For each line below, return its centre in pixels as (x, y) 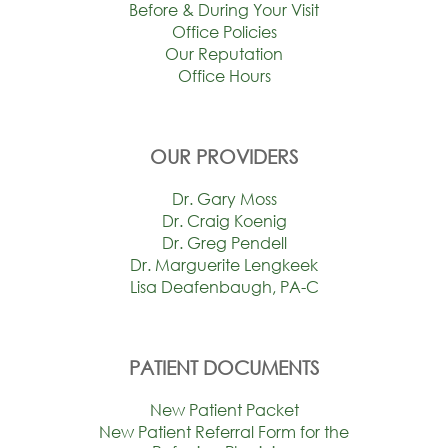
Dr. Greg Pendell (224, 243)
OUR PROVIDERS (224, 157)
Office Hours (224, 76)
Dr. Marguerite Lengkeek (224, 265)
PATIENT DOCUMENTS (224, 368)
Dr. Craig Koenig (224, 221)
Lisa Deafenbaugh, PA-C (224, 287)
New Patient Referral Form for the (224, 432)
